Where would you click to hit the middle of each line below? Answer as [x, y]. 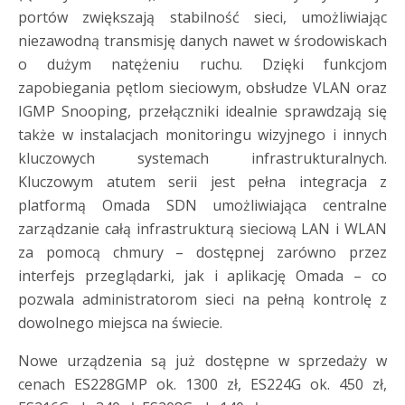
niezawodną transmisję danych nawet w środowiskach [202, 41]
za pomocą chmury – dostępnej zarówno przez [202, 252]
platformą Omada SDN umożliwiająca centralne [202, 205]
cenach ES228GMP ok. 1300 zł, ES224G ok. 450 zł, [202, 384]
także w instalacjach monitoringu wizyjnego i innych [202, 135]
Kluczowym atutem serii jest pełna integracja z [202, 182]
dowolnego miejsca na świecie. [120, 323]
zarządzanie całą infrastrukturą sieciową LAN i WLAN [202, 229]
